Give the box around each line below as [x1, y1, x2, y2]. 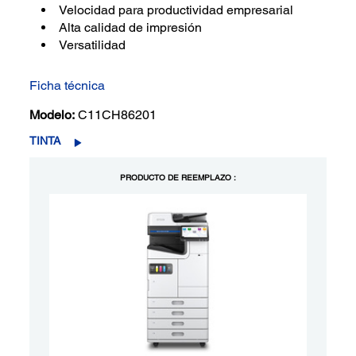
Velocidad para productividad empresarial [59, 2, 294, 18]
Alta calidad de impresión [59, 20, 203, 36]
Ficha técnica [29, 78, 106, 94]
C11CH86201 [78, 107, 157, 123]
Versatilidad [59, 37, 126, 53]
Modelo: [29, 107, 75, 123]
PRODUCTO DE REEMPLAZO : [119, 172, 236, 183]
